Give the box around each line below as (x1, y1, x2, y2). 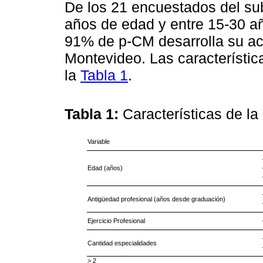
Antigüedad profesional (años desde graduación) (87, 195, 225, 203)
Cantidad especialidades (87, 240, 157, 247)
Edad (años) (87, 164, 123, 172)
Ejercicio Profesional (87, 217, 145, 225)
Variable (87, 138, 110, 146)
